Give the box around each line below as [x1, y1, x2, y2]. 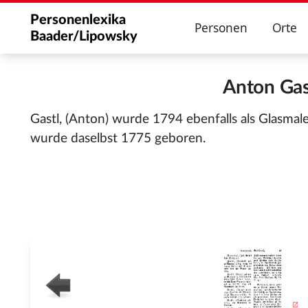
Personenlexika [30, 13, 126, 27]
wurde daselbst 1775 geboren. [30, 132, 206, 145]
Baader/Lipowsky [30, 30, 137, 43]
